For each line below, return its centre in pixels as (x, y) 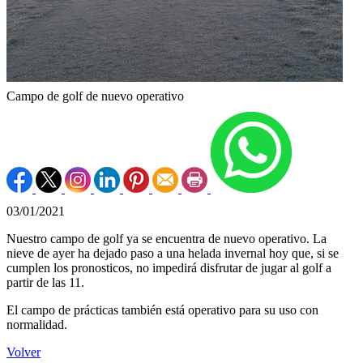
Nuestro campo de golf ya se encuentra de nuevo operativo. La (167, 238)
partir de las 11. (45, 282)
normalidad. (37, 324)
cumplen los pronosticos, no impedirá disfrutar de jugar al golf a (169, 267)
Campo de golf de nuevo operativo (95, 96)
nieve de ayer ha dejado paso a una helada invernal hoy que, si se (173, 253)
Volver (23, 352)
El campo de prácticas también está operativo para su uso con (162, 310)
